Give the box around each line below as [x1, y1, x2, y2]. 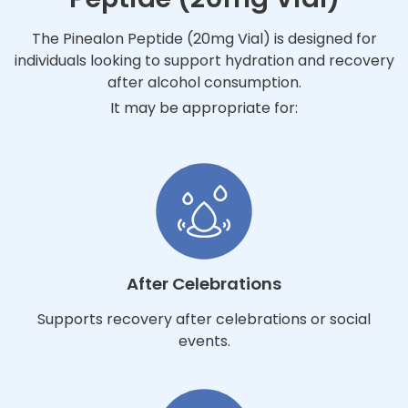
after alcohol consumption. [107, 72, 301, 94]
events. [178, 331, 230, 352]
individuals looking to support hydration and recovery [14, 50, 394, 72]
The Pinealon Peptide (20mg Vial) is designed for [31, 28, 377, 50]
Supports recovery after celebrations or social [37, 309, 371, 331]
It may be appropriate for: [110, 97, 298, 119]
